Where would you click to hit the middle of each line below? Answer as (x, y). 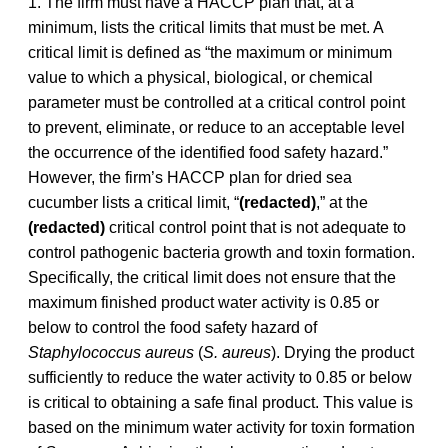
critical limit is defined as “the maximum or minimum (210, 52)
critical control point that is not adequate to (255, 227)
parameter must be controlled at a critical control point (216, 102)
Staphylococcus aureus (111, 352)
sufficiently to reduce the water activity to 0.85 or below (220, 377)
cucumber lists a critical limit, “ (133, 202)
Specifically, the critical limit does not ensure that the (212, 277)
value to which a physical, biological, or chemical (200, 77)
